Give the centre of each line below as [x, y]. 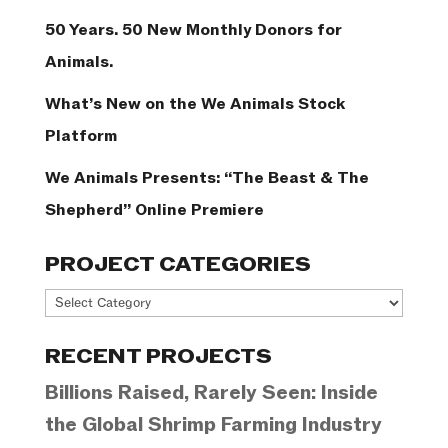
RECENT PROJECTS [158, 357]
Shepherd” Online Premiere [154, 210]
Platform [80, 136]
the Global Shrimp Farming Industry [213, 425]
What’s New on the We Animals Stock [194, 104]
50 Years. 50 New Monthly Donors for [193, 30]
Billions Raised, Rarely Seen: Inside [211, 393]
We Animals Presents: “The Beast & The [206, 178]
